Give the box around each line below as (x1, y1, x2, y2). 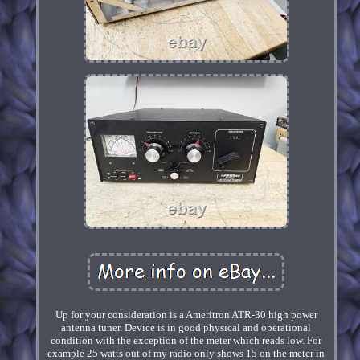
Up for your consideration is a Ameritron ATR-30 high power (55, 309, 317, 321)
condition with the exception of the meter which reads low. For (51, 334, 322, 347)
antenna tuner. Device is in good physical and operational (61, 321, 312, 334)
